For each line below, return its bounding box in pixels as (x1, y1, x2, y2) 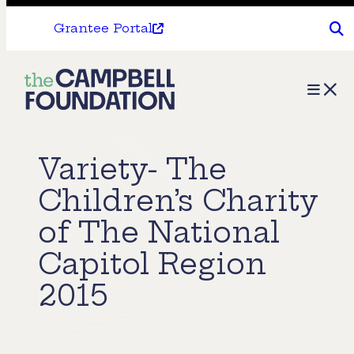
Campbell (24, 100, 115, 125)
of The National (38, 214, 280, 250)
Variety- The (38, 151, 227, 187)
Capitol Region (38, 246, 266, 282)
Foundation (24, 130, 128, 155)
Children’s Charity (38, 183, 318, 219)
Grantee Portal (54, 21, 153, 36)
